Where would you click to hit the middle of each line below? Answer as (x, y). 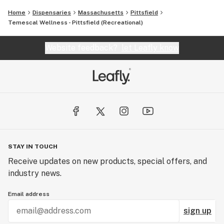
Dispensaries (52, 13)
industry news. (35, 173)
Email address (29, 194)
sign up (197, 211)
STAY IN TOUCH (33, 147)
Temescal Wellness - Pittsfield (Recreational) (75, 23)
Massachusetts (101, 13)
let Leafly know (150, 48)
